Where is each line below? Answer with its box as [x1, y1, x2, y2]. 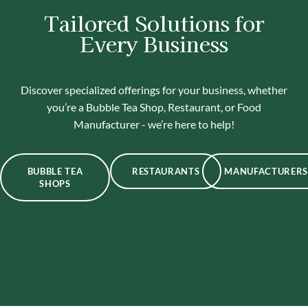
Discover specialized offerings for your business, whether [21, 82, 287, 96]
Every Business [80, 27, 228, 58]
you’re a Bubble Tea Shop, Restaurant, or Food [47, 100, 261, 113]
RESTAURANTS [132, 165, 200, 177]
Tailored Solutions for [44, 7, 264, 38]
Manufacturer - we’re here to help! [74, 117, 234, 131]
